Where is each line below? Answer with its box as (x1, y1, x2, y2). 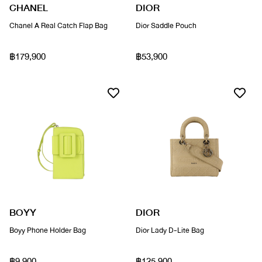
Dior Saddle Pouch (136, 19, 196, 32)
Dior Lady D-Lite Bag (136, 224, 204, 237)
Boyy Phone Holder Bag (9, 224, 86, 237)
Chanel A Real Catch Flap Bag (9, 19, 108, 32)
